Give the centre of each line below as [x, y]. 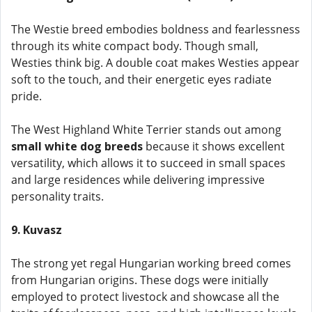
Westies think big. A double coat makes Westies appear [155, 63]
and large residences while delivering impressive [138, 180]
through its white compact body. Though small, [135, 46]
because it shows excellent [214, 146]
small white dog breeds [77, 146]
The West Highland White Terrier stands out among [146, 130]
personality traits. [57, 196]
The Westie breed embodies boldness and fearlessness [156, 29]
